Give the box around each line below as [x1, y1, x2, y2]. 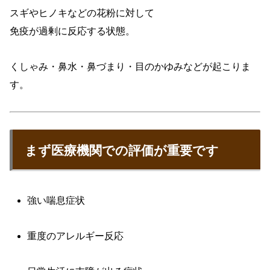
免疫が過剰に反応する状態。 [10, 25, 135, 36]
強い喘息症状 [27, 195, 86, 206]
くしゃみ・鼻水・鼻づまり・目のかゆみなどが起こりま [10, 61, 251, 72]
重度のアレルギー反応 [27, 231, 124, 242]
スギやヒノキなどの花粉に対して [10, 7, 154, 18]
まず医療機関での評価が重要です [25, 143, 219, 158]
